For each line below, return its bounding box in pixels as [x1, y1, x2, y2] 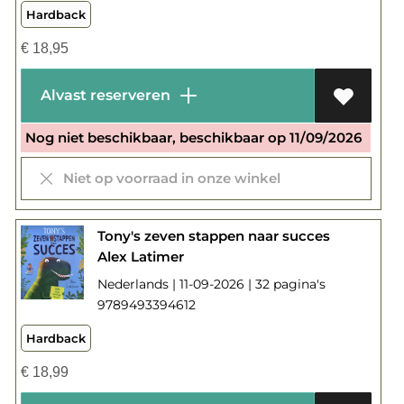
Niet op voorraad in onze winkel [55, 169, 280, 187]
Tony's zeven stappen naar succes [96, 226, 330, 244]
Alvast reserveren [32, 86, 174, 104]
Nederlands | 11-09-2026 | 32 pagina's [96, 275, 326, 292]
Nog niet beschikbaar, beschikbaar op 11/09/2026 [24, 128, 362, 146]
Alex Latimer [96, 247, 184, 265]
